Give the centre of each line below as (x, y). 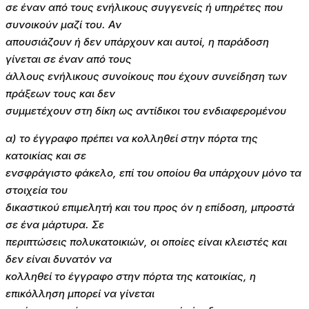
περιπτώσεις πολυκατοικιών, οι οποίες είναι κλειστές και (146, 242)
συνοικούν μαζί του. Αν (63, 25)
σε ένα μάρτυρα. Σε (55, 225)
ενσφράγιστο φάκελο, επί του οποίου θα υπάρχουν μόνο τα (153, 173)
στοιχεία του (37, 190)
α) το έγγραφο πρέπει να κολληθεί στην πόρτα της (132, 139)
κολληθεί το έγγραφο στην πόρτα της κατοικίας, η (131, 277)
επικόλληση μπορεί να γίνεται (80, 294)
